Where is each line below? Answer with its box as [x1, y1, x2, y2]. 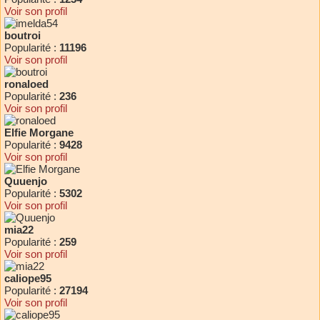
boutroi [4, 29, 41, 42]
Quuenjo [4, 175, 47, 188]
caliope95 [4, 272, 51, 285]
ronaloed [4, 78, 49, 91]
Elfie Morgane [4, 126, 74, 139]
